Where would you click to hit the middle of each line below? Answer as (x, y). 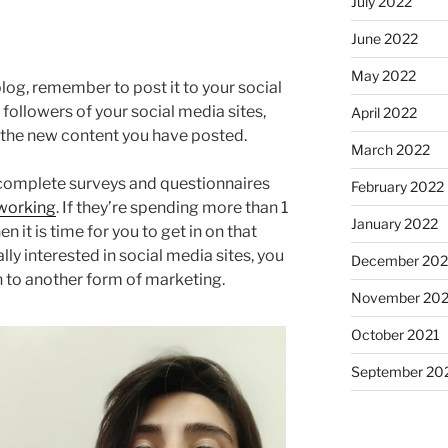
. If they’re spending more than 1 (172, 207)
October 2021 (395, 334)
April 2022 (383, 112)
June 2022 (384, 38)
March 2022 (390, 149)
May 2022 (383, 75)
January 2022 (394, 223)
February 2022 (397, 186)
